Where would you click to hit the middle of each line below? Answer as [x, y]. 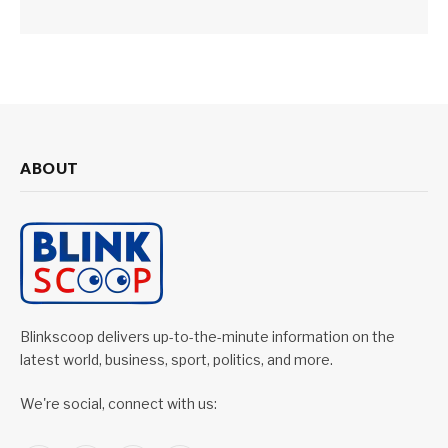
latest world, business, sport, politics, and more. [176, 360]
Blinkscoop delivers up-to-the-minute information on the [207, 337]
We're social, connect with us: [118, 404]
